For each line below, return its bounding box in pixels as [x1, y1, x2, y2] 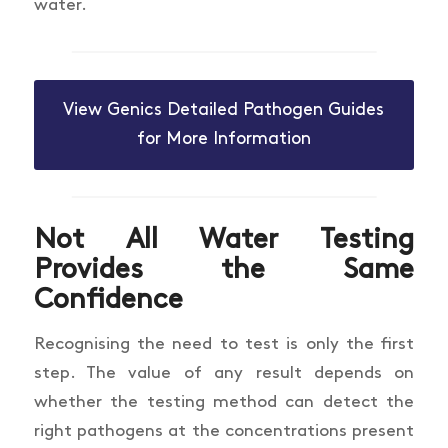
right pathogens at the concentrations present [33, 422, 415, 439]
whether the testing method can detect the [33, 393, 415, 410]
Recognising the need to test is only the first [33, 335, 415, 352]
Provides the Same [33, 256, 415, 283]
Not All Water [33, 226, 279, 253]
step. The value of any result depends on [33, 364, 415, 381]
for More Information [136, 130, 311, 147]
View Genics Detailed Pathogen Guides [63, 101, 385, 118]
